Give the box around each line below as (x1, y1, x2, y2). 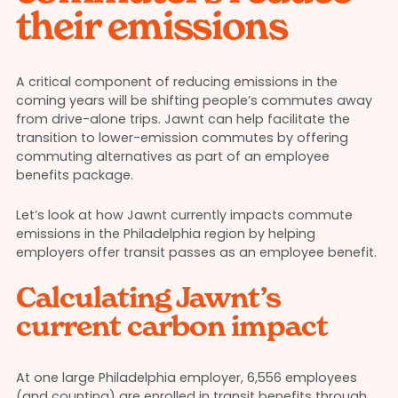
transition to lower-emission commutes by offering (15, 129, 348, 147)
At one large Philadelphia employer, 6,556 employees (15, 369, 357, 387)
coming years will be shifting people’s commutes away (15, 92, 372, 110)
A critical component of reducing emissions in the (15, 73, 338, 92)
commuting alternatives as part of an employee (15, 147, 330, 166)
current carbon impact (15, 308, 328, 344)
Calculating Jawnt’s (15, 280, 281, 315)
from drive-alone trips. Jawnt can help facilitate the (15, 110, 350, 129)
